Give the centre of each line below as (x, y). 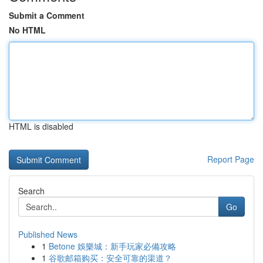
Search (31, 191)
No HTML (27, 30)
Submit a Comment (47, 15)
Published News (48, 234)
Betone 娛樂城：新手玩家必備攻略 (112, 246)
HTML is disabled (41, 126)
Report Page (231, 159)
